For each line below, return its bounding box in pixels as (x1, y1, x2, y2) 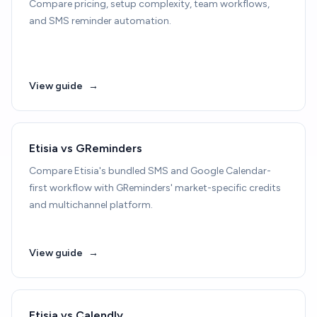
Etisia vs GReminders (29, 142, 142, 155)
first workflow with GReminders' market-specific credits (29, 182, 281, 194)
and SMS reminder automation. (29, 15, 171, 27)
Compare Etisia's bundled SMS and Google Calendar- (29, 165, 271, 177)
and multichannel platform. (29, 199, 153, 211)
